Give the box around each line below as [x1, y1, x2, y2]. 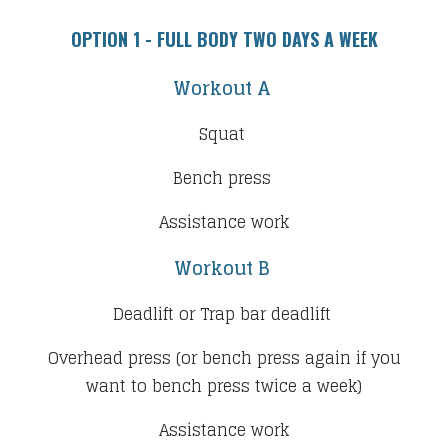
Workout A [172, 71, 276, 104]
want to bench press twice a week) [86, 371, 362, 400]
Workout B [173, 251, 275, 284]
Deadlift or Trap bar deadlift [112, 299, 336, 328]
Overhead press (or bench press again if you [47, 343, 401, 372]
